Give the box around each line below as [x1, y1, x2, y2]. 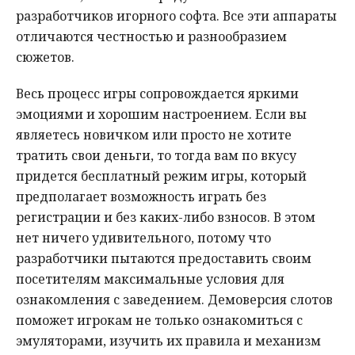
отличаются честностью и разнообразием [16, 28, 287, 46]
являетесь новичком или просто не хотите [16, 126, 292, 144]
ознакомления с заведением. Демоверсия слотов [16, 291, 333, 309]
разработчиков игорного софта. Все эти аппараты [16, 7, 337, 25]
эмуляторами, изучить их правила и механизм [16, 332, 321, 350]
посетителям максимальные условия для [16, 270, 284, 288]
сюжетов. [16, 48, 74, 67]
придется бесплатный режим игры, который [16, 167, 307, 185]
